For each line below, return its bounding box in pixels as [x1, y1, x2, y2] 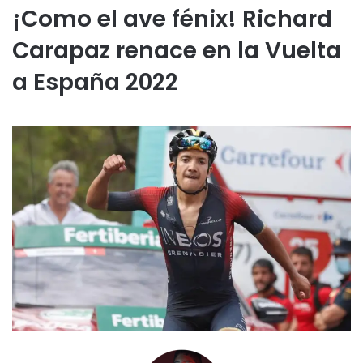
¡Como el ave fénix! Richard [12, 3, 332, 36]
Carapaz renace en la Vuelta [12, 35, 341, 67]
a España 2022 [12, 66, 178, 99]
